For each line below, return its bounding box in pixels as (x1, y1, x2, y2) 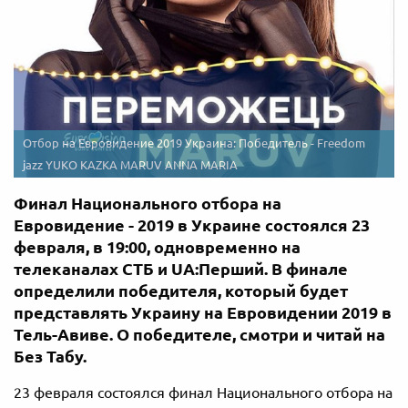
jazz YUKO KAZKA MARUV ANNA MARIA (23, 158, 238, 171)
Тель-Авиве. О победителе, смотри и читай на (14, 324, 385, 343)
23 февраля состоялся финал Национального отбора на (14, 383, 393, 401)
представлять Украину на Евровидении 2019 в (14, 302, 392, 321)
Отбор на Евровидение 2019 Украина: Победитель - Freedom (23, 136, 365, 149)
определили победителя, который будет (14, 280, 348, 300)
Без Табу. (14, 346, 87, 365)
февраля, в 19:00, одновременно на (14, 237, 301, 256)
